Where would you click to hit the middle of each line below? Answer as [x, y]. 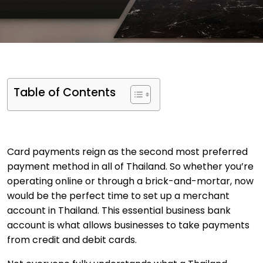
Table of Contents [65, 93]
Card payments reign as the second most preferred [127, 152]
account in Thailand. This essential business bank [119, 210]
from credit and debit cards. [72, 240]
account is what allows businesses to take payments [128, 225]
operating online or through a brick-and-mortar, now [130, 181]
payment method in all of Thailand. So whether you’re [130, 166]
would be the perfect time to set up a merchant [118, 196]
